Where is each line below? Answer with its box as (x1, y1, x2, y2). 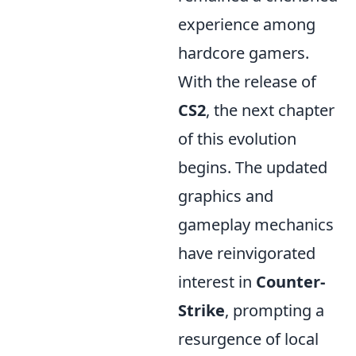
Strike (178, 300, 225, 321)
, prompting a (225, 300, 324, 321)
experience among (178, 14, 315, 35)
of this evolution (178, 128, 296, 149)
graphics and (178, 185, 273, 207)
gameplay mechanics (178, 214, 334, 235)
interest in (178, 271, 256, 292)
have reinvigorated (178, 242, 315, 264)
